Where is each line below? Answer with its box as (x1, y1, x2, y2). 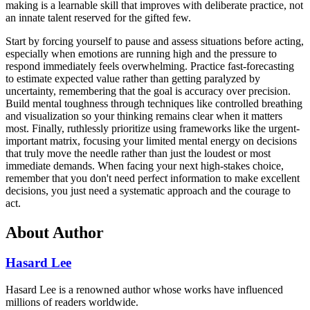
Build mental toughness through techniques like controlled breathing (6, 97, 302, 109)
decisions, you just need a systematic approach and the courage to (6, 184, 291, 197)
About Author (6, 223, 104, 241)
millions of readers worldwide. (6, 296, 138, 309)
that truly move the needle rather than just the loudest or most (6, 147, 271, 159)
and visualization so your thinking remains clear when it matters (6, 109, 282, 122)
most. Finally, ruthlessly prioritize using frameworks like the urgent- (6, 122, 300, 134)
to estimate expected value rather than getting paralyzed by (6, 72, 260, 84)
